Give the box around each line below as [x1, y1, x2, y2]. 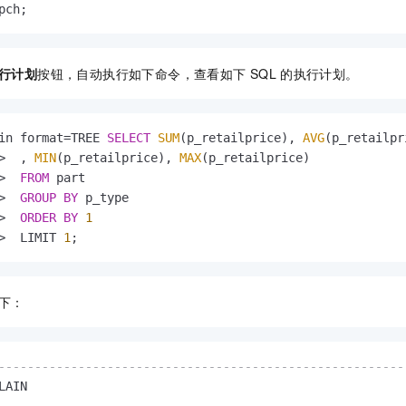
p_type [78, 190, 129, 206]
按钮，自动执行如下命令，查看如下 [37, 64, 246, 83]
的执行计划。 [280, 64, 359, 83]
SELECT [107, 130, 150, 146]
